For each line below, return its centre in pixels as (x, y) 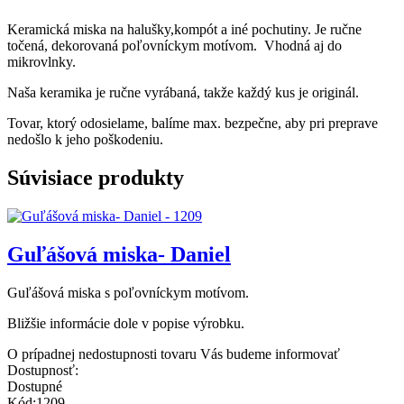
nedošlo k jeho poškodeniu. (85, 140)
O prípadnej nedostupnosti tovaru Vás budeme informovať (174, 353)
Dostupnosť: (43, 370)
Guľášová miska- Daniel (119, 254)
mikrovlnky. (41, 62)
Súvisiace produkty (96, 177)
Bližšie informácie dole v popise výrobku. (126, 323)
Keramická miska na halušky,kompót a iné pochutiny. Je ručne (184, 30)
